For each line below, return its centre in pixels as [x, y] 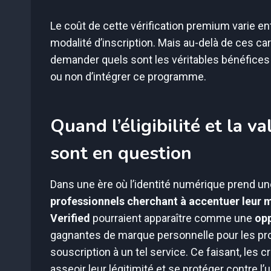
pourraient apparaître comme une [172, 218]
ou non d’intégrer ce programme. [128, 77]
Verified [70, 218]
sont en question [121, 154]
